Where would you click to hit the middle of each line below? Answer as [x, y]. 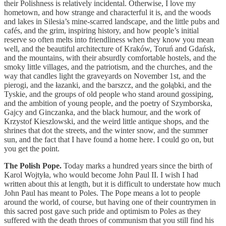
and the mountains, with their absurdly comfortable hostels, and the [110, 58]
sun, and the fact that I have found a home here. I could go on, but [109, 139]
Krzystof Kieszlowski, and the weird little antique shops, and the [106, 121]
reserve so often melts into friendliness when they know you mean [109, 39]
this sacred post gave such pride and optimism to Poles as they [102, 211]
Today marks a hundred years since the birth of [138, 165]
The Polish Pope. [34, 165]
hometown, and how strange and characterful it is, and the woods [107, 12]
